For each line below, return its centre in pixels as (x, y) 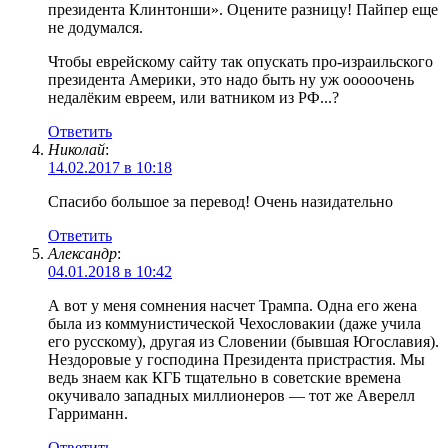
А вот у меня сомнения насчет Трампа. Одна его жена (232, 305)
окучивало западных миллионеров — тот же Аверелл (231, 395)
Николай (76, 149)
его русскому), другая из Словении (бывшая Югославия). (243, 341)
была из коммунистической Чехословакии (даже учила (234, 323)
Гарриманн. (88, 413)
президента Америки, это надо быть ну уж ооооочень (231, 79)
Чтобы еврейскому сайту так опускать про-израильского (240, 61)
